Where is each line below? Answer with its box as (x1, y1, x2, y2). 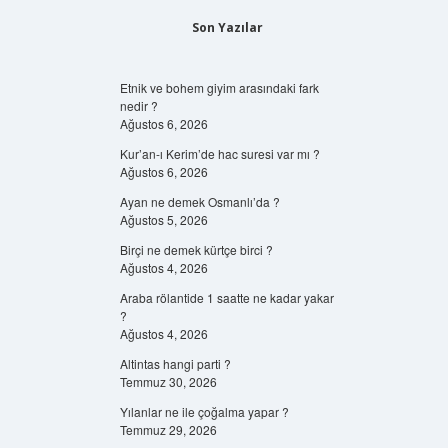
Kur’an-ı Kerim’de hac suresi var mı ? (119, 145, 320, 162)
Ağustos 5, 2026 (119, 211, 208, 228)
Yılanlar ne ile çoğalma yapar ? (119, 403, 289, 420)
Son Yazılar (191, 19, 263, 36)
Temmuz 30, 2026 (119, 373, 217, 390)
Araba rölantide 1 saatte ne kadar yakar (119, 289, 334, 306)
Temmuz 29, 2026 (119, 421, 217, 438)
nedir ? (119, 97, 158, 114)
